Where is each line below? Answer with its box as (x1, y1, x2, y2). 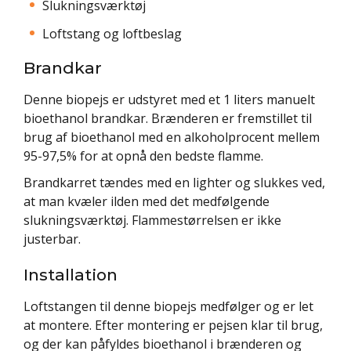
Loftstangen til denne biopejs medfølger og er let (24, 297, 313, 315)
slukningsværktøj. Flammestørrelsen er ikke (24, 211, 281, 229)
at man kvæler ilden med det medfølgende (24, 192, 270, 210)
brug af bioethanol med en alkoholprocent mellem (24, 128, 320, 146)
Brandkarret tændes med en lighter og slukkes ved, (24, 173, 325, 191)
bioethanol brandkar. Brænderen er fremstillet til (24, 109, 312, 127)
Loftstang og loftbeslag (42, 24, 182, 42)
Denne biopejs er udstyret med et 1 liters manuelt (24, 90, 315, 108)
